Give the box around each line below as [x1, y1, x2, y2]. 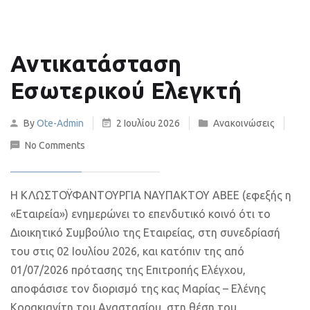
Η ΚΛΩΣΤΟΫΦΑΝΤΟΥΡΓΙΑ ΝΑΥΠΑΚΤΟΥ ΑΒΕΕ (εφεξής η [10, 189, 291, 201]
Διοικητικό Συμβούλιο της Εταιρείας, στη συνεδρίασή [10, 226, 280, 239]
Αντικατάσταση [10, 51, 182, 76]
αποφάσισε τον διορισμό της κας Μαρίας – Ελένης [10, 282, 266, 295]
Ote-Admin [37, 118, 84, 129]
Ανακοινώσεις [213, 118, 275, 129]
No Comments [25, 140, 85, 151]
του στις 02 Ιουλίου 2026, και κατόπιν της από [10, 245, 244, 257]
